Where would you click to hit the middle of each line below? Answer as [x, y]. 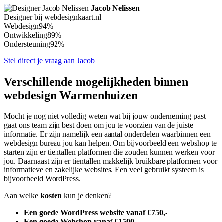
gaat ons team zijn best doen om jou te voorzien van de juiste [99, 125]
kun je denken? [87, 195]
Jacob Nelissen [115, 8]
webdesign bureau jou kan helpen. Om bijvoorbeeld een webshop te [110, 143]
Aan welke [22, 195]
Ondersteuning [27, 44]
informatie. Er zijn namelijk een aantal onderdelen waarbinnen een [107, 134]
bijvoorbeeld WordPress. [42, 178]
